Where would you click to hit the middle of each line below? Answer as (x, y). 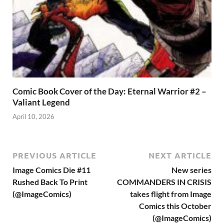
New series (191, 170)
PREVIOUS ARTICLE (54, 155)
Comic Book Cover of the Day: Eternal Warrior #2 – (109, 91)
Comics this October (175, 206)
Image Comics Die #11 (51, 170)
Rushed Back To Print (50, 182)
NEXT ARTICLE (180, 155)
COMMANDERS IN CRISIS (164, 182)
